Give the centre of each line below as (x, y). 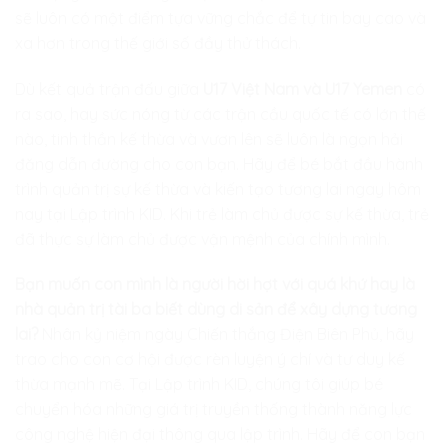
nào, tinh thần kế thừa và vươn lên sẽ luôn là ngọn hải (209, 138)
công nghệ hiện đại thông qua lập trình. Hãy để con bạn (220, 434)
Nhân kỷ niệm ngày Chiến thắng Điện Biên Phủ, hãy (226, 334)
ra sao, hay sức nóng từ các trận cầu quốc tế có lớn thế (220, 113)
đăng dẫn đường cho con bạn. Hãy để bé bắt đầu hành (219, 163)
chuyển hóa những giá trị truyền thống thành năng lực (213, 409)
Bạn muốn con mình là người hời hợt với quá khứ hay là (215, 284)
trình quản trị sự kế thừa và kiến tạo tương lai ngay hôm (218, 188)
